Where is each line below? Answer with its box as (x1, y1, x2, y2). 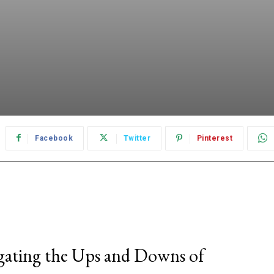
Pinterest (196, 134, 233, 143)
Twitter (123, 134, 151, 143)
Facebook (35, 134, 73, 143)
